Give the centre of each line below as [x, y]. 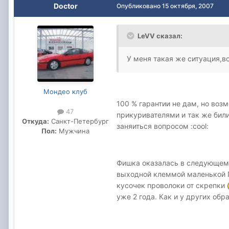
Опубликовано [139, 6]
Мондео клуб [65, 91]
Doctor [65, 6]
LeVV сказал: [160, 36]
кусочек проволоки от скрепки [172, 185]
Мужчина [73, 131]
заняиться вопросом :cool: [163, 126]
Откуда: [36, 121]
